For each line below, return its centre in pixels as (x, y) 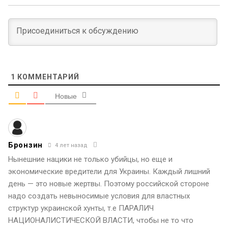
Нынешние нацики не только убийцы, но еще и (90, 160)
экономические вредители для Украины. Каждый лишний (109, 172)
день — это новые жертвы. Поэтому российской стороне (109, 184)
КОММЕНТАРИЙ (47, 77)
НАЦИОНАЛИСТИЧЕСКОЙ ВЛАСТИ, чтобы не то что (101, 221)
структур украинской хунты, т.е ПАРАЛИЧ (81, 208)
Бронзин (25, 145)
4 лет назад (70, 145)
